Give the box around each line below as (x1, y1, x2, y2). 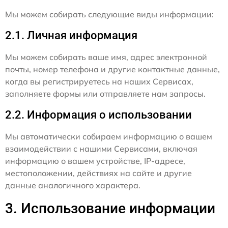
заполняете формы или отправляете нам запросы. (5, 89, 206, 99)
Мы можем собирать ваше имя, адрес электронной (5, 52, 207, 63)
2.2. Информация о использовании (5, 108, 192, 122)
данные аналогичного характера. (5, 180, 140, 191)
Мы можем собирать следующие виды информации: (5, 9, 214, 20)
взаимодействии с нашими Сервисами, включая (5, 144, 197, 154)
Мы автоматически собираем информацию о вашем (5, 131, 212, 142)
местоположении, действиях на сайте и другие (5, 168, 192, 179)
